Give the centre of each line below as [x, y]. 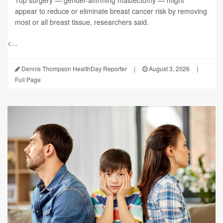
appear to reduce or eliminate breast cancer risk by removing [111, 11]
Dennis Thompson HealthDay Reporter [73, 68]
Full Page [28, 79]
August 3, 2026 [168, 68]
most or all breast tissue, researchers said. [82, 22]
